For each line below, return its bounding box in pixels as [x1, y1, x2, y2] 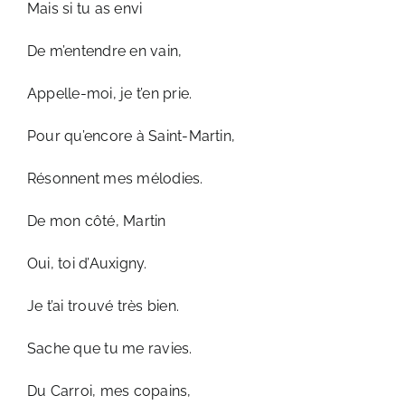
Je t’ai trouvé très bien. [27, 297, 179, 315]
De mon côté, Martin [27, 212, 166, 230]
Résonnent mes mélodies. [27, 170, 203, 187]
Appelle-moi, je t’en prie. [27, 85, 193, 102]
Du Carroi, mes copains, [27, 382, 192, 400]
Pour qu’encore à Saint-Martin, [27, 127, 236, 145]
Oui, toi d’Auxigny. [27, 255, 147, 272]
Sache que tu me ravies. [27, 340, 193, 357]
